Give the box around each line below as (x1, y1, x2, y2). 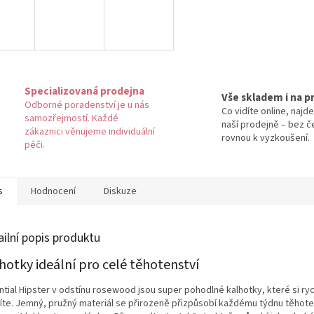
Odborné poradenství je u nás (25, 97, 149, 112)
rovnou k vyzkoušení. (221, 131, 310, 146)
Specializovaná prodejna (25, 83, 144, 99)
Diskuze (104, 184, 137, 198)
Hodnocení (31, 184, 76, 198)
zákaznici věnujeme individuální (25, 124, 155, 139)
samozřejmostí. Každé (25, 111, 118, 125)
